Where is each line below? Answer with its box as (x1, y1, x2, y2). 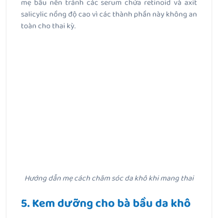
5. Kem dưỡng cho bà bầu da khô (21, 194, 191, 213)
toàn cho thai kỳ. (21, 20, 75, 33)
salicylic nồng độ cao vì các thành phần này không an (21, 8, 197, 21)
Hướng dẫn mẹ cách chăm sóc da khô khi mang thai (24, 172, 194, 184)
